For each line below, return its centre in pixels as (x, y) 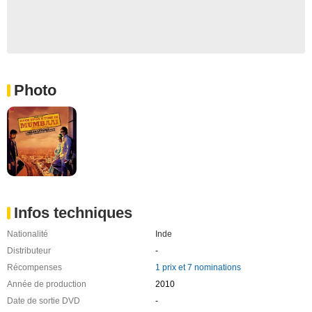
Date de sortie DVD (44, 301)
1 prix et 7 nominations (198, 267)
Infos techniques (73, 212)
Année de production (47, 284)
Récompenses (34, 267)
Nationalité (28, 234)
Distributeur (29, 250)
